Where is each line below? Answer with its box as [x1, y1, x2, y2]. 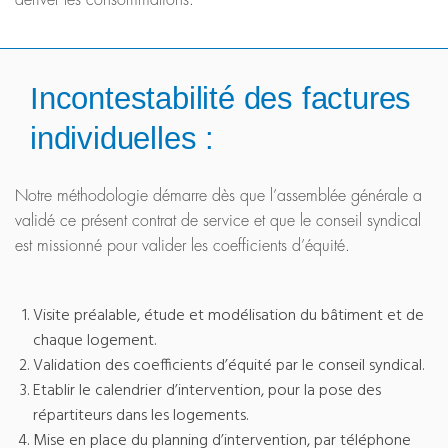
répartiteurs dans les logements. [33, 403, 248, 430]
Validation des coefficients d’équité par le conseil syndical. [33, 353, 424, 380]
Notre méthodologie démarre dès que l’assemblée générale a [15, 188, 422, 205]
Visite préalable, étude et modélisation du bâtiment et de [33, 303, 424, 330]
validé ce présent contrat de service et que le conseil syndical [15, 213, 421, 230]
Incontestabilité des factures [30, 81, 412, 117]
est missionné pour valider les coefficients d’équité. [15, 238, 350, 255]
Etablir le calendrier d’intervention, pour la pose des [33, 378, 381, 405]
